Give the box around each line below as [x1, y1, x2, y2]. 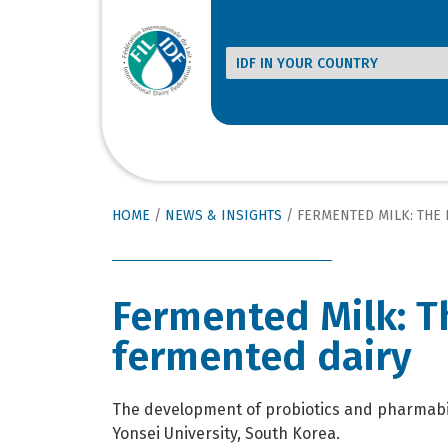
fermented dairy [112, 332, 411, 381]
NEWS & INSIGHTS [165, 207, 282, 225]
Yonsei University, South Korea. [112, 423, 340, 443]
